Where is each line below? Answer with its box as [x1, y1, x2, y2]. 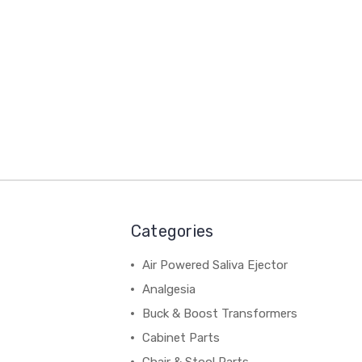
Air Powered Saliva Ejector [141, 258, 288, 273]
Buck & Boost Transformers [141, 306, 297, 322]
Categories [130, 221, 214, 242]
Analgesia [141, 282, 196, 297]
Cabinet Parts [141, 330, 220, 346]
